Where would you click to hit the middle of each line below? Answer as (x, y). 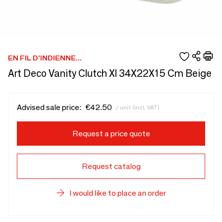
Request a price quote (111, 134)
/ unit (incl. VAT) (138, 107)
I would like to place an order (117, 193)
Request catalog (111, 166)
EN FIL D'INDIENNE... (45, 58)
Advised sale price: (49, 107)
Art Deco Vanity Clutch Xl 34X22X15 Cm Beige (110, 73)
